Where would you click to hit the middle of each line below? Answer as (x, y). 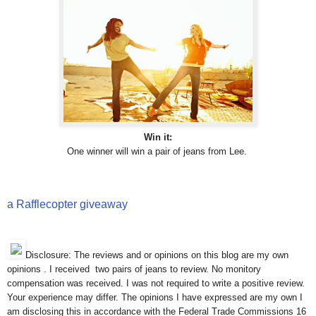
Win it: (158, 138)
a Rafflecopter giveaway (67, 205)
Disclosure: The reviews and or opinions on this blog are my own (157, 255)
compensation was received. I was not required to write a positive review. (156, 284)
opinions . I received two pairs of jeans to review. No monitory (134, 269)
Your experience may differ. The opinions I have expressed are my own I (155, 298)
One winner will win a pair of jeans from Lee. (158, 152)
